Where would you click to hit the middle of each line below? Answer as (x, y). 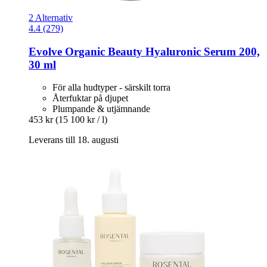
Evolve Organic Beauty (86, 51)
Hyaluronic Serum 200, (201, 51)
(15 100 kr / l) (81, 120)
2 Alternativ (51, 17)
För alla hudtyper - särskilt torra (111, 88)
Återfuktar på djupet (90, 98)
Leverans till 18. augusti (74, 140)
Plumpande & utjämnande (101, 109)
